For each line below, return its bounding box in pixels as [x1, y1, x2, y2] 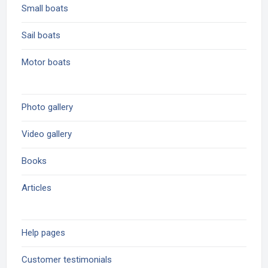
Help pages [22, 227, 65, 238]
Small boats [22, 3, 68, 14]
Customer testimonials [22, 254, 112, 265]
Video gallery [22, 129, 72, 139]
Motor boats [22, 57, 71, 68]
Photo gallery [22, 102, 73, 112]
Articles [22, 182, 51, 193]
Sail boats [22, 30, 60, 41]
